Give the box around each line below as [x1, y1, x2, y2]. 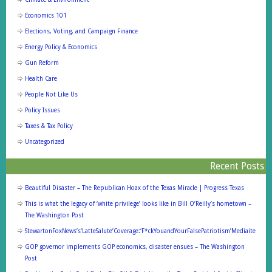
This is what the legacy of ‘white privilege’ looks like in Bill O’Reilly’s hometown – [24, 200, 251, 207]
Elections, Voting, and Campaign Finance [24, 27, 138, 35]
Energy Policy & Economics [24, 43, 97, 50]
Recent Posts [210, 160, 264, 172]
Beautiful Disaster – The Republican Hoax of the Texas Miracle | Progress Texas [24, 184, 244, 191]
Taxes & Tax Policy [24, 122, 73, 129]
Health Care [24, 75, 57, 82]
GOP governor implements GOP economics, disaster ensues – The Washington [24, 243, 245, 250]
